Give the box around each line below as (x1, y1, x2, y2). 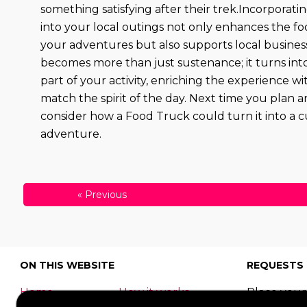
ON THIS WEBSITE (19, 259, 114, 272)
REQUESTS (247, 259, 304, 272)
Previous (84, 188, 127, 201)
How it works (119, 286, 190, 299)
